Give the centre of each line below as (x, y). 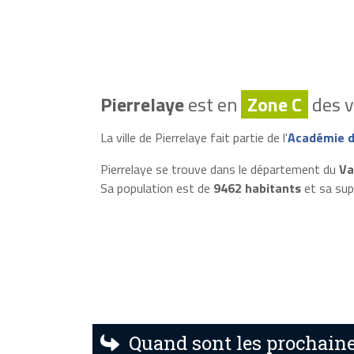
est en (212, 104)
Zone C (274, 104)
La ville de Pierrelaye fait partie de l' (194, 137)
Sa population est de (156, 188)
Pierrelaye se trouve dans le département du (219, 169)
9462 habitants (257, 188)
